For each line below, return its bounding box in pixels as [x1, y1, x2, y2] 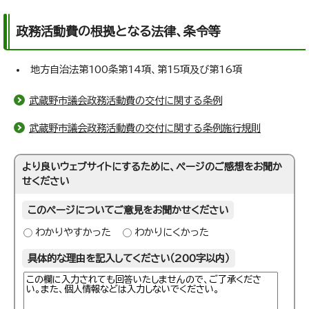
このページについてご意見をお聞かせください [28, 205, 229, 216]
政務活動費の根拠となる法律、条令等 [16, 25, 221, 38]
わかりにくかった [134, 227, 210, 238]
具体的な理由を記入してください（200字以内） [28, 253, 230, 264]
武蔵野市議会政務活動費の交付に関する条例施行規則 [29, 123, 261, 134]
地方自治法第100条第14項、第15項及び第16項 [27, 64, 242, 75]
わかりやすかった [35, 227, 112, 238]
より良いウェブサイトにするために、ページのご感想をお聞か [22, 161, 283, 172]
